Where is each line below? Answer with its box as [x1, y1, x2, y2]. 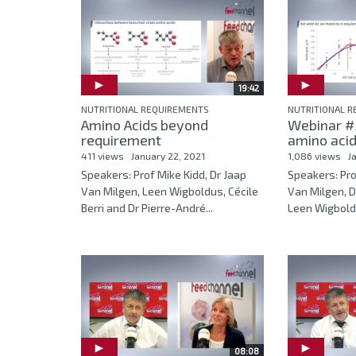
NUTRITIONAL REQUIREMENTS [81, 103, 209, 114]
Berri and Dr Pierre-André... [81, 200, 213, 215]
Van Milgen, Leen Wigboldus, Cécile [81, 184, 258, 198]
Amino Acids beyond [81, 115, 208, 133]
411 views [81, 149, 124, 161]
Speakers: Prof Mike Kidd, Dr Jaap [81, 167, 246, 181]
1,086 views [287, 149, 341, 161]
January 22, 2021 [131, 149, 205, 161]
